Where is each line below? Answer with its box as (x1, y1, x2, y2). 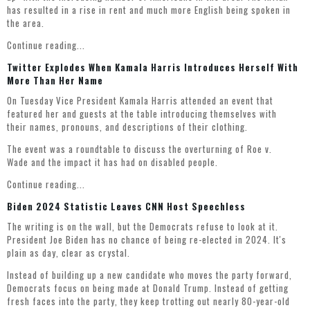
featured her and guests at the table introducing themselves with (7, 107, 277, 121)
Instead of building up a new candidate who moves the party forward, (7, 268, 292, 282)
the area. (7, 16, 44, 30)
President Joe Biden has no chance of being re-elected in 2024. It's (7, 232, 286, 247)
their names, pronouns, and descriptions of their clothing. (7, 120, 248, 134)
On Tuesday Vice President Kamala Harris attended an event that (7, 93, 273, 108)
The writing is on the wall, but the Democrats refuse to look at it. (7, 219, 278, 234)
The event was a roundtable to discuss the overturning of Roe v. (7, 142, 272, 156)
